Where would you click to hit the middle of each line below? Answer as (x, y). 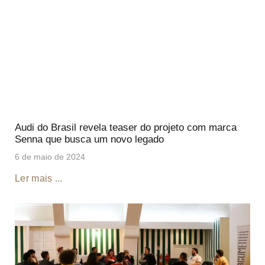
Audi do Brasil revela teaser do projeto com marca (126, 127)
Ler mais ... (39, 178)
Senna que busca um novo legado (89, 139)
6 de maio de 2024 (50, 156)
